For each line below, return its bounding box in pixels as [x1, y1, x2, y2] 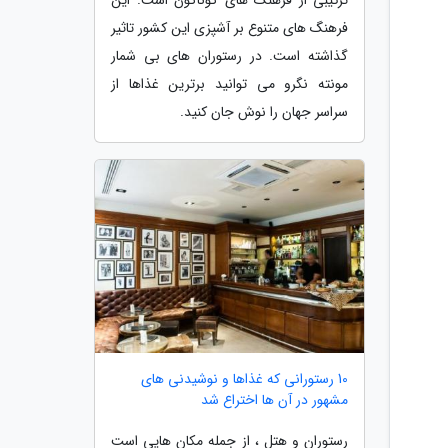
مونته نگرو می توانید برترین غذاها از [111, 72, 348, 95]
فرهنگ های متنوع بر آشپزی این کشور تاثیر [111, 16, 348, 39]
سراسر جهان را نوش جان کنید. [180, 100, 348, 123]
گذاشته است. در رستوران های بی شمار [111, 44, 348, 67]
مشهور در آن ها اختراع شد [201, 389, 348, 412]
